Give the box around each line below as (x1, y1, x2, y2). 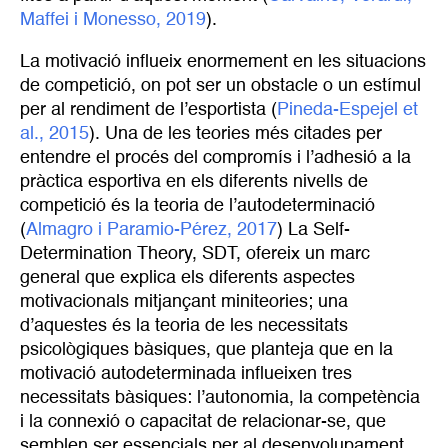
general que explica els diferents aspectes (20, 268, 355, 287)
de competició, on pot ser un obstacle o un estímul (20, 76, 421, 95)
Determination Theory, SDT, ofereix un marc (20, 244, 370, 263)
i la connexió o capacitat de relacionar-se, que (20, 412, 386, 431)
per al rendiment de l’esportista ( (20, 100, 277, 119)
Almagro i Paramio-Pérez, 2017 (26, 220, 277, 239)
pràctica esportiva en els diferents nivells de (20, 172, 368, 191)
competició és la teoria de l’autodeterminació (20, 196, 380, 215)
